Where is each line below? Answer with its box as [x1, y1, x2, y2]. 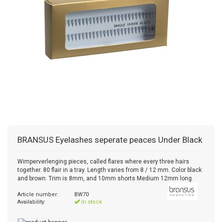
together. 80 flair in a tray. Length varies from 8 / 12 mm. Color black [17, 166, 202, 173]
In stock [80, 199, 102, 205]
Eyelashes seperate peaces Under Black [55, 135, 202, 145]
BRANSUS [17, 135, 54, 145]
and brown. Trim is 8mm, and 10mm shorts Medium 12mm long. [17, 175, 193, 182]
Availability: [17, 199, 46, 205]
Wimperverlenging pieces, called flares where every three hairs [17, 158, 189, 165]
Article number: [17, 191, 58, 198]
